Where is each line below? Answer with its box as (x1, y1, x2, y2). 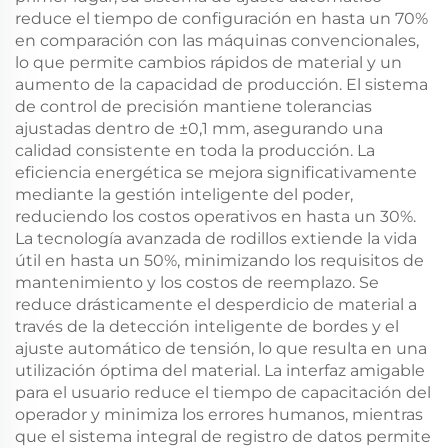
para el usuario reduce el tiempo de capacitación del (15, 382, 431, 402)
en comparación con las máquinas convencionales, (15, 30, 419, 50)
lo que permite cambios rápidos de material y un (15, 52, 402, 72)
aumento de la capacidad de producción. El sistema (15, 74, 428, 94)
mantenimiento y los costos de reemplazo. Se (15, 272, 379, 292)
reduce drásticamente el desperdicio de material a (15, 294, 417, 314)
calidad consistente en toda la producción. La (15, 140, 375, 160)
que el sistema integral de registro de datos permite (15, 426, 431, 446)
